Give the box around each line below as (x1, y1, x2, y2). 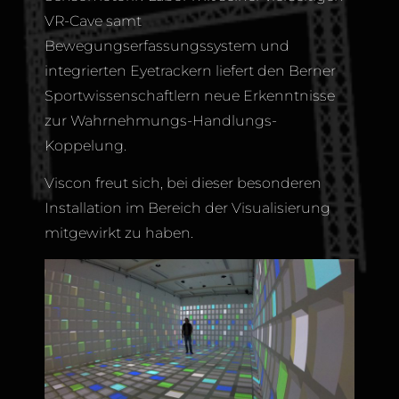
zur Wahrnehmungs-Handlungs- (45, 111, 277, 129)
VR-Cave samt (45, 12, 142, 29)
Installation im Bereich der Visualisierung (45, 199, 330, 217)
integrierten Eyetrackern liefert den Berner (45, 61, 336, 79)
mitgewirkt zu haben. (45, 224, 193, 242)
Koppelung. (45, 136, 126, 154)
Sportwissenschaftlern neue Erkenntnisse (45, 86, 335, 104)
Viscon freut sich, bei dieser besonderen (45, 175, 322, 192)
